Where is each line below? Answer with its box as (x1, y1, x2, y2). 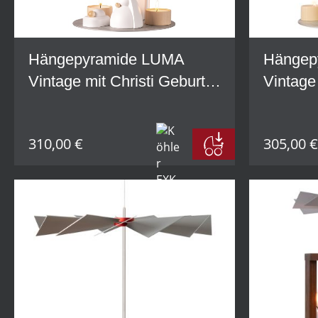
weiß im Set (28, 94, 109, 113)
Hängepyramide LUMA (28, 50, 185, 69)
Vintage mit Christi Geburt (28, 72, 205, 91)
